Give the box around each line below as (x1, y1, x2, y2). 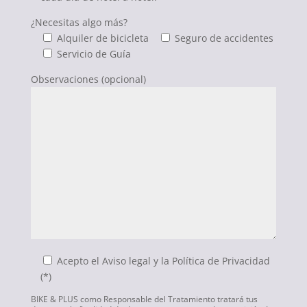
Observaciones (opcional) (30, 72, 146, 86)
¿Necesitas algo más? (30, 15, 127, 29)
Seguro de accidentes (174, 31, 273, 45)
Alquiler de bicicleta (56, 31, 149, 45)
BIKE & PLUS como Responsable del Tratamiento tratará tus (30, 293, 258, 305)
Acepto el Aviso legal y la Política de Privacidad (56, 254, 270, 267)
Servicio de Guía (56, 47, 131, 60)
